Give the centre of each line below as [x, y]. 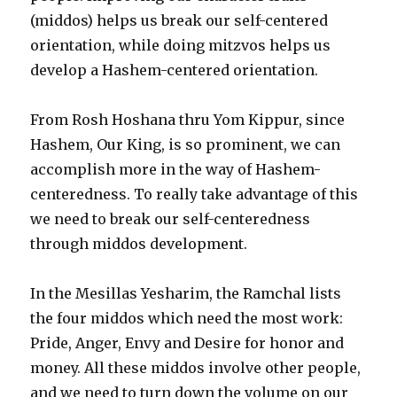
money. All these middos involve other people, [196, 368]
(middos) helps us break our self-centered [179, 21]
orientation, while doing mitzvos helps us [181, 46]
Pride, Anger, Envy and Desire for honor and [187, 343]
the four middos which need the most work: [187, 319]
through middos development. [139, 244]
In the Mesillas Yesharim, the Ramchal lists [186, 294]
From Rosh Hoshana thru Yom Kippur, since [188, 120]
